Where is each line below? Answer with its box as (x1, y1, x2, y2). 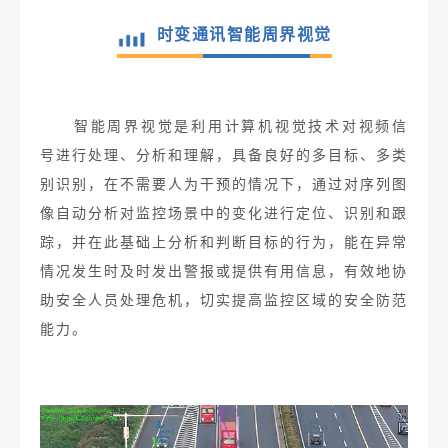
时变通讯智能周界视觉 (156, 25, 332, 43)
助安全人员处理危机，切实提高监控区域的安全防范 (40, 292, 408, 308)
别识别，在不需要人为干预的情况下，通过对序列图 (40, 176, 408, 192)
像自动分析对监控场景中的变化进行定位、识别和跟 (40, 205, 408, 221)
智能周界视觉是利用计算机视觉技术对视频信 (74, 118, 408, 134)
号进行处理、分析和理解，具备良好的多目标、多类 (40, 147, 408, 163)
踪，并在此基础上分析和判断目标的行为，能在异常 (40, 234, 408, 250)
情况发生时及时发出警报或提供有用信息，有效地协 (40, 263, 408, 279)
